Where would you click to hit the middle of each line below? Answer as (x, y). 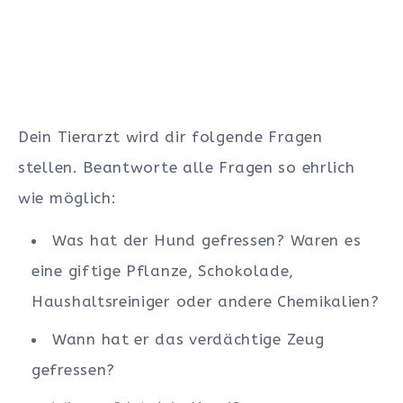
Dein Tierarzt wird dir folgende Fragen (170, 136)
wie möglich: (67, 197)
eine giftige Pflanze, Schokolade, (163, 270)
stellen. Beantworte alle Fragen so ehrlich (187, 167)
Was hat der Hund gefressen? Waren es (207, 240)
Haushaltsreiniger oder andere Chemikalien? (206, 301)
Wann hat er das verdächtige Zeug (188, 339)
